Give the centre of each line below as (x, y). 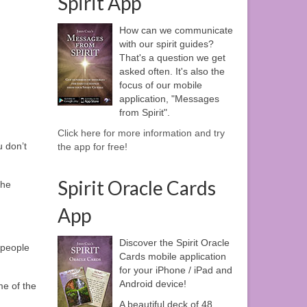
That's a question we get (172, 58)
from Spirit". (144, 113)
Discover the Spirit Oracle (174, 243)
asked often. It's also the (172, 72)
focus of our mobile (160, 85)
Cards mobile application (172, 257)
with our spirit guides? (166, 44)
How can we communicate (176, 30)
